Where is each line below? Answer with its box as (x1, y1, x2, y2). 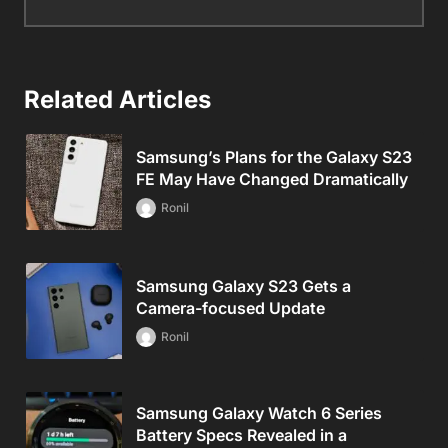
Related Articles (24, 84, 211, 114)
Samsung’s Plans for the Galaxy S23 (136, 146, 412, 167)
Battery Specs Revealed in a (136, 424, 347, 445)
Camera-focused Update (136, 297, 325, 318)
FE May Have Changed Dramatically (136, 168, 408, 189)
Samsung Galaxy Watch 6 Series (136, 402, 382, 423)
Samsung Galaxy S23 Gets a (136, 275, 351, 296)
